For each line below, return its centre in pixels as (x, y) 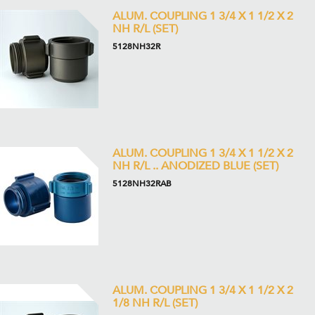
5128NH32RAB (142, 184)
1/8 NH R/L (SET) (155, 303)
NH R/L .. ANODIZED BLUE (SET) (195, 166)
